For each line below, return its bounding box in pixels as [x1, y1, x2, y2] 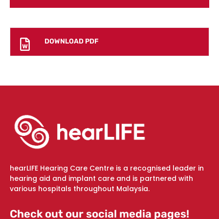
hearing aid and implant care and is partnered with [10, 173, 193, 183]
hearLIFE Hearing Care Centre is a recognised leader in [10, 163, 204, 173]
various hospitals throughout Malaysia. [10, 183, 150, 194]
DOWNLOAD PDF [44, 37, 99, 46]
